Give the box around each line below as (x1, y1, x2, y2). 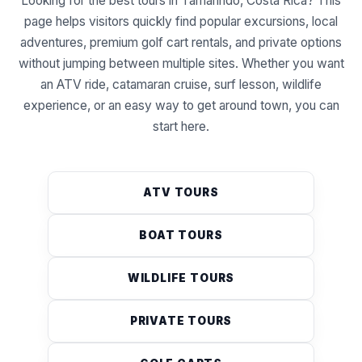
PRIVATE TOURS (129, 314, 233, 327)
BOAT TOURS (139, 228, 223, 242)
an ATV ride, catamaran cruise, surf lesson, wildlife (40, 76, 322, 92)
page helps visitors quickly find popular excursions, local (24, 13, 338, 29)
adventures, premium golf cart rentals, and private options (20, 34, 342, 50)
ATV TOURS (143, 185, 219, 199)
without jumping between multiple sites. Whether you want (18, 55, 344, 71)
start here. (153, 118, 209, 134)
